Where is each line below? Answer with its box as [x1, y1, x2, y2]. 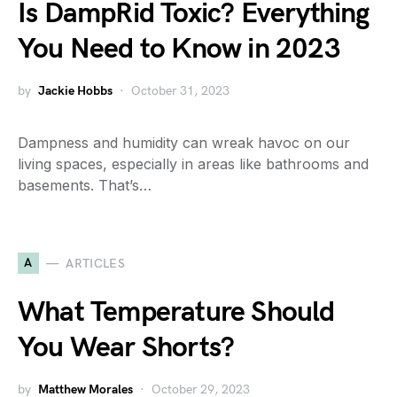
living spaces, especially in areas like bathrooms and [18, 155, 369, 173]
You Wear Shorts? [18, 331, 235, 365]
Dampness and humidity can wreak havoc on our [18, 134, 350, 152]
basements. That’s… [18, 176, 152, 194]
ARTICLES [66, 255, 126, 271]
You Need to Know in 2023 [18, 32, 340, 66]
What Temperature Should [18, 295, 335, 330]
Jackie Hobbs [38, 83, 113, 98]
